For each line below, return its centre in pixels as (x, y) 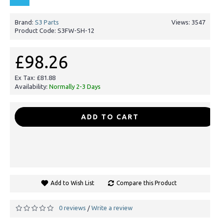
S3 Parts (47, 22)
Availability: (32, 86)
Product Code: (36, 30)
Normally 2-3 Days (75, 86)
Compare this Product (146, 183)
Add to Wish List (72, 183)
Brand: (25, 22)
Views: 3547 (188, 22)
